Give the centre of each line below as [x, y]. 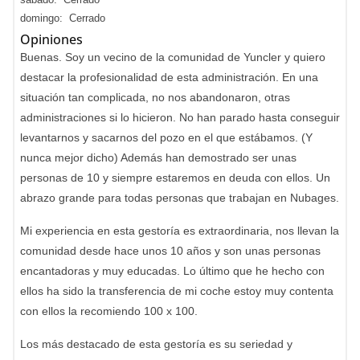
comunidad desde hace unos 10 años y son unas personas [170, 251]
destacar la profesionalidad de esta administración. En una [169, 77]
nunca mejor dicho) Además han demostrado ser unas [158, 157]
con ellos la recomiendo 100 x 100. [109, 311]
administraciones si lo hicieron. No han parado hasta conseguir [180, 117]
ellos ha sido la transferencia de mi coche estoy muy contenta [177, 291]
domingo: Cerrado [63, 18]
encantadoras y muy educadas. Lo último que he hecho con [172, 271]
